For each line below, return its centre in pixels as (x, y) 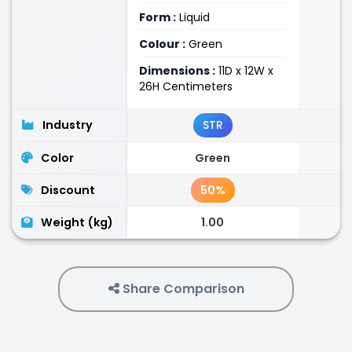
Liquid (193, 17)
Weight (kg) (77, 222)
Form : (158, 17)
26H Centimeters (186, 86)
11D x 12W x (244, 71)
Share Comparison (181, 289)
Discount (68, 190)
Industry (68, 125)
